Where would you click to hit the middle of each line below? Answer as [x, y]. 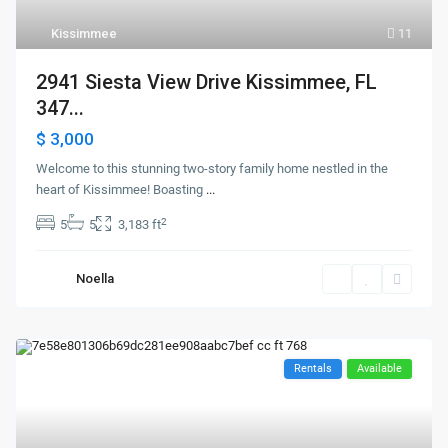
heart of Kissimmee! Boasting [121, 190]
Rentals [312, 369]
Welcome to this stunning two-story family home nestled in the [212, 169]
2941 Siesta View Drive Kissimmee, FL [207, 82]
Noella [95, 279]
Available [379, 369]
